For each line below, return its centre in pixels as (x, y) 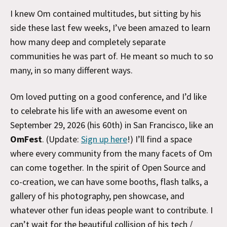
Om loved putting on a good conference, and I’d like (108, 97)
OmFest (26, 139)
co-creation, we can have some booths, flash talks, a (109, 182)
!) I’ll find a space (160, 139)
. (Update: (62, 139)
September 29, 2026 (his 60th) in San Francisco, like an (112, 125)
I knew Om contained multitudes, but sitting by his (106, 13)
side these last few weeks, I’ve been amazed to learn (110, 28)
